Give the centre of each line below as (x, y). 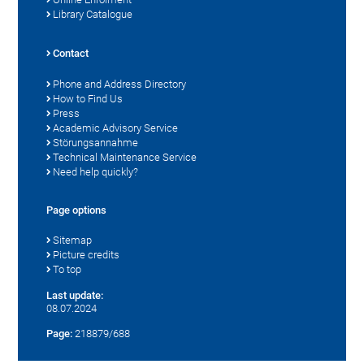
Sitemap (73, 240)
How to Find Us (88, 99)
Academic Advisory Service (116, 128)
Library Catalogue (93, 15)
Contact (71, 54)
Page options (77, 210)
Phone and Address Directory (120, 84)
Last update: (75, 296)
